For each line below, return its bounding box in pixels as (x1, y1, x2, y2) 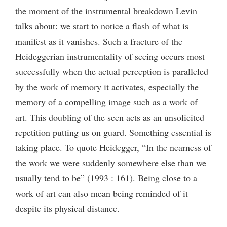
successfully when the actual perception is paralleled (15, 65, 208, 78)
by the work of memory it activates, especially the (15, 80, 199, 93)
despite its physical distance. (15, 202, 120, 214)
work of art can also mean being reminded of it (15, 186, 188, 199)
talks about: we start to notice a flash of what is (15, 19, 188, 32)
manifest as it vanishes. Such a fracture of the (15, 34, 182, 47)
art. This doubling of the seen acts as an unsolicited (15, 110, 204, 123)
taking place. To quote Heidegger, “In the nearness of (15, 141, 211, 154)
